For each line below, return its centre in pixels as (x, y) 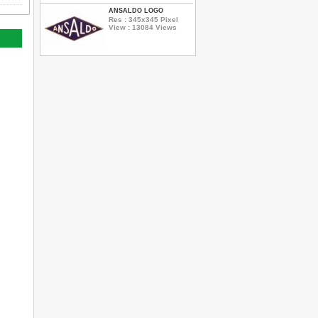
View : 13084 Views (143, 27)
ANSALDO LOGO (136, 11)
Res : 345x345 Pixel (143, 19)
